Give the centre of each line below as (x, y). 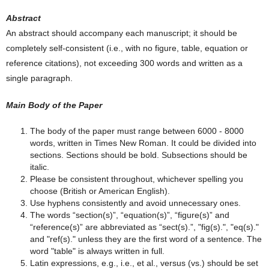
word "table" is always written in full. (97, 251)
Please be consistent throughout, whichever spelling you (137, 179)
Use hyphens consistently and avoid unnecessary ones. (135, 203)
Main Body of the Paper (54, 105)
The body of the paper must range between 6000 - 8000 (137, 131)
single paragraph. (39, 78)
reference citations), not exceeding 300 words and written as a (124, 63)
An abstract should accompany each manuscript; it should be (122, 33)
